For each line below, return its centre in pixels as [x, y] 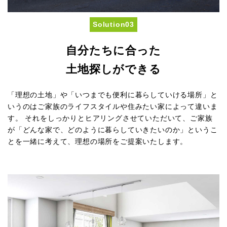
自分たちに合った [113, 50]
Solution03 [113, 25]
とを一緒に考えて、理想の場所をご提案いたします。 [98, 141]
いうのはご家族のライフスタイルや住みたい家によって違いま [113, 106]
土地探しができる [113, 69]
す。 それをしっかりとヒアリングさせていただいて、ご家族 [110, 118]
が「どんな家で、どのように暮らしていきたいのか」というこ [113, 129]
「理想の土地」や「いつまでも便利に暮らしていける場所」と [113, 94]
